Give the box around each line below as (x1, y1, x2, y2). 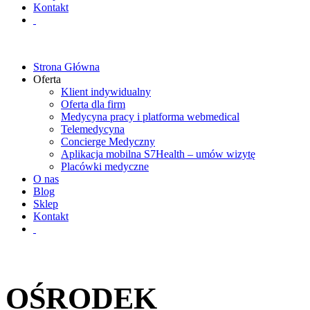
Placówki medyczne (61, 161, 149, 172)
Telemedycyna (61, 123, 125, 135)
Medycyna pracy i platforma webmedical (61, 111, 239, 122)
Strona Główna (33, 61, 100, 73)
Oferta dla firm (61, 98, 125, 110)
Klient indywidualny (61, 86, 151, 98)
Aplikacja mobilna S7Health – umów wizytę (61, 148, 255, 160)
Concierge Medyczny (61, 136, 155, 147)
